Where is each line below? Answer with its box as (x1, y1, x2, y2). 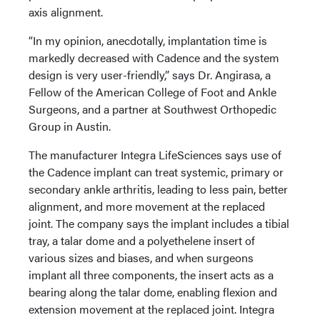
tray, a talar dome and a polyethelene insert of (29, 232, 255, 249)
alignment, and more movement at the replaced (29, 198, 265, 215)
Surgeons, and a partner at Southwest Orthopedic (29, 101, 276, 118)
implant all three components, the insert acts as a (29, 266, 274, 284)
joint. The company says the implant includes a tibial (29, 215, 289, 232)
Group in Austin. (29, 118, 116, 135)
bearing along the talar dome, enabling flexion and (29, 284, 277, 301)
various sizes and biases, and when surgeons (29, 249, 254, 266)
